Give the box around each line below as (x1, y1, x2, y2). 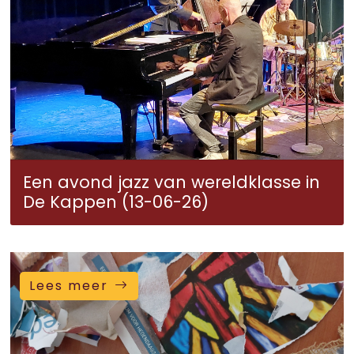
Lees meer (29, 277, 108, 295)
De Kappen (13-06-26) (23, 190, 209, 213)
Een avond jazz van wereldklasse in (23, 171, 320, 194)
